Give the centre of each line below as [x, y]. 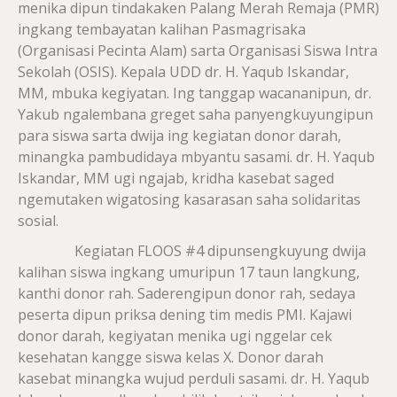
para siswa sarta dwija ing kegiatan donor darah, [179, 135]
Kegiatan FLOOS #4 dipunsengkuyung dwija [192, 250]
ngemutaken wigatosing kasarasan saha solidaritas [189, 199]
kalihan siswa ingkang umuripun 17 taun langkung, [189, 272]
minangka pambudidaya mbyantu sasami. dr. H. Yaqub [196, 156]
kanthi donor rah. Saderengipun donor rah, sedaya [187, 293]
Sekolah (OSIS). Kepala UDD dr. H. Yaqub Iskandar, [183, 71]
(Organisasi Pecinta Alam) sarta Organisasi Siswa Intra [198, 50]
